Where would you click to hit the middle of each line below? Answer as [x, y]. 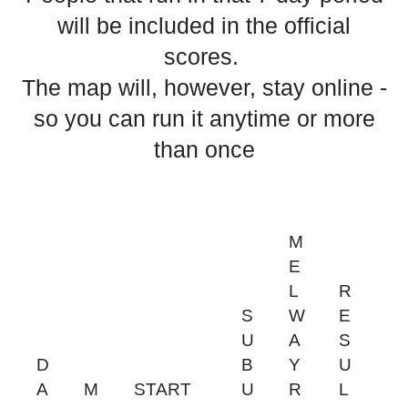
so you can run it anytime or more [204, 119]
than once [204, 150]
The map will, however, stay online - [204, 88]
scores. [204, 57]
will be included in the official [204, 26]
